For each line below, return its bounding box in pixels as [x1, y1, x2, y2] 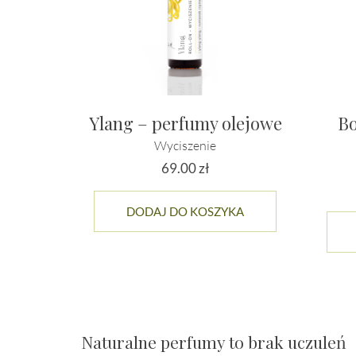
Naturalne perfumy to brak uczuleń [81, 330, 346, 353]
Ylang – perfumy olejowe [88, 110, 282, 135]
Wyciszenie [154, 137, 217, 153]
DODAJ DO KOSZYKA [126, 203, 245, 219]
